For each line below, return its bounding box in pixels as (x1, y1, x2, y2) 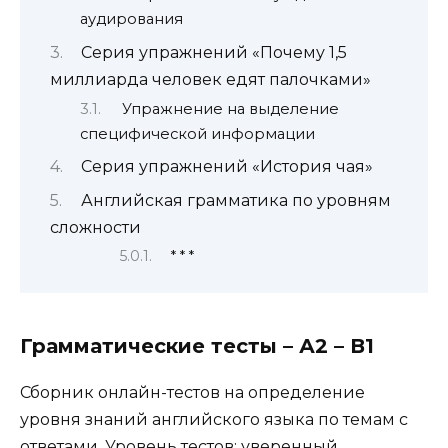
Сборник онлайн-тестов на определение (20, 382, 365, 402)
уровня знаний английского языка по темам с (20, 409, 408, 429)
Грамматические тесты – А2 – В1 (20, 333, 374, 358)
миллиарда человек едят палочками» (50, 69, 371, 89)
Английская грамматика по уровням (80, 190, 391, 210)
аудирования (80, 10, 183, 29)
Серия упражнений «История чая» (80, 157, 373, 177)
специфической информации (80, 124, 315, 143)
